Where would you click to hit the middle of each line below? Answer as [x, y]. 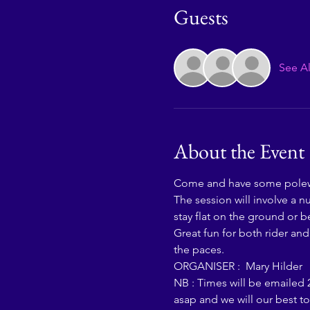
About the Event [239, 151]
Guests [201, 17]
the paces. [200, 249]
